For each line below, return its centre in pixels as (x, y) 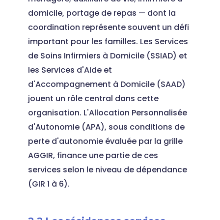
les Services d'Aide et (70, 70)
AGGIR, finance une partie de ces (93, 155)
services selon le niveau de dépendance (107, 170)
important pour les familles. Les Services (108, 41)
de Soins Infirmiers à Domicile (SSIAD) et (107, 56)
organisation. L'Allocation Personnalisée (107, 113)
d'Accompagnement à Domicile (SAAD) (107, 84)
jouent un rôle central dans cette (93, 98)
